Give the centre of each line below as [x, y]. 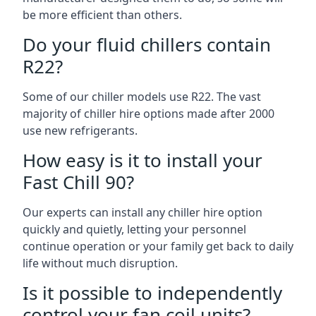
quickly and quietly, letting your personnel [134, 229]
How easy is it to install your [142, 160]
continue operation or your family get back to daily [158, 246]
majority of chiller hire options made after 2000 [148, 114]
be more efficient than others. [102, 15]
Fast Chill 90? [78, 182]
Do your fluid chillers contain [147, 44]
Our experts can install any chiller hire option [142, 212]
